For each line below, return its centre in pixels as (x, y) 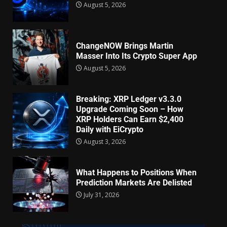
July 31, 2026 (101, 195)
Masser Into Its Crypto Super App (137, 56)
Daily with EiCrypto (110, 130)
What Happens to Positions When (136, 173)
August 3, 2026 (104, 142)
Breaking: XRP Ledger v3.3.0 (129, 99)
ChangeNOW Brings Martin (125, 46)
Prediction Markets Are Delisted (134, 183)
